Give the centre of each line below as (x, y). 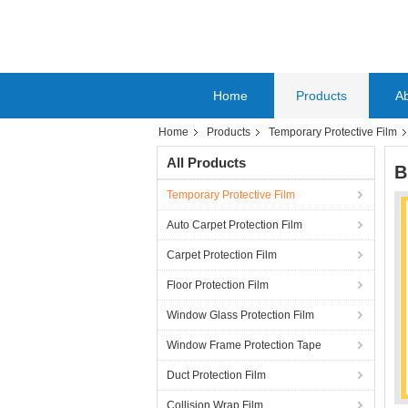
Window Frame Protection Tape (244, 345)
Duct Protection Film (216, 375)
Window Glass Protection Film (240, 315)
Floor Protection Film (218, 285)
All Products (206, 163)
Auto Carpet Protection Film (235, 225)
